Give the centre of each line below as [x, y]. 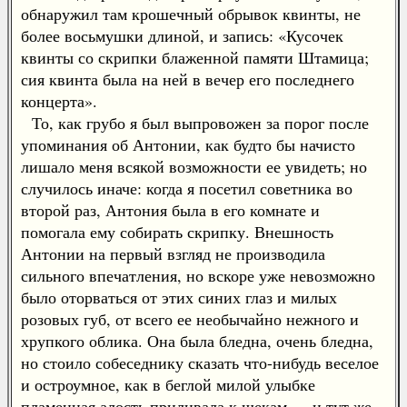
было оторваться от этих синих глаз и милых [179, 297]
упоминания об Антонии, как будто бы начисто [188, 144]
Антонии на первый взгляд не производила [173, 253]
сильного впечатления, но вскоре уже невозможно [198, 275]
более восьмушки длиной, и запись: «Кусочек [182, 35]
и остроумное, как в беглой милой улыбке [168, 384]
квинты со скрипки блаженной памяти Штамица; [195, 57]
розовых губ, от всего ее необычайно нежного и [190, 319]
